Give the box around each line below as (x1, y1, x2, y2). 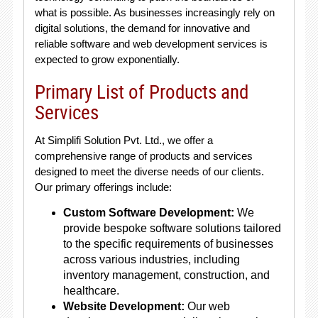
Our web (184, 300, 230, 312)
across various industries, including (62, 253, 240, 265)
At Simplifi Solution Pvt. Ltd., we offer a (34, 134, 213, 146)
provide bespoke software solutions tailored (62, 222, 281, 234)
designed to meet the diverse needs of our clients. (34, 165, 264, 177)
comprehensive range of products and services (34, 150, 253, 162)
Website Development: (62, 300, 185, 312)
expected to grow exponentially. (34, 53, 180, 65)
